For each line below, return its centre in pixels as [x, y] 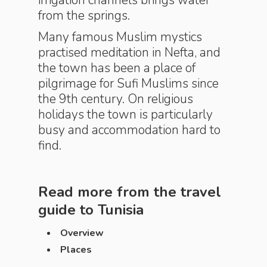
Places [76, 250]
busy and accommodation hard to [129, 130]
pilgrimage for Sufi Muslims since [128, 83]
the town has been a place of [117, 68]
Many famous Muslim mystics [120, 37]
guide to [68, 210]
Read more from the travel [130, 192]
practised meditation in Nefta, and [129, 52]
